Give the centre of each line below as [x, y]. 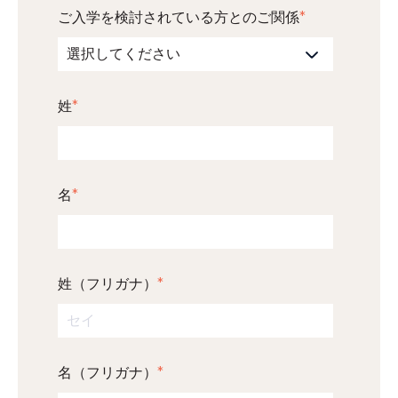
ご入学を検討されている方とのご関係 [179, 17]
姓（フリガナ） [107, 283]
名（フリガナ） [107, 372]
